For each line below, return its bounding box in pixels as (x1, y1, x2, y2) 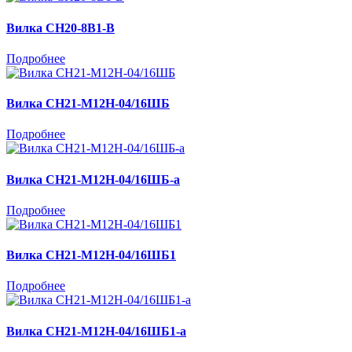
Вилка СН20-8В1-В (6, 20, 115, 35)
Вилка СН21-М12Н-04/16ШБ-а (6, 172, 180, 186)
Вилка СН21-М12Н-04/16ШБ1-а (6, 324, 186, 338)
